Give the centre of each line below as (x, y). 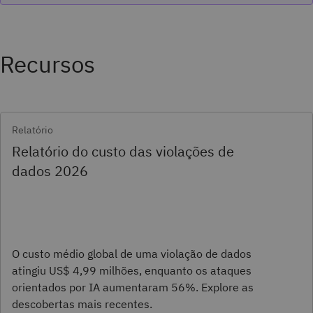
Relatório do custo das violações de (123, 151)
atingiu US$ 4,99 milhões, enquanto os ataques (132, 270)
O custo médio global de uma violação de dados (132, 253)
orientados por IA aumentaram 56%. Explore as (133, 287)
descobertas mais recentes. (82, 304)
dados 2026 (50, 170)
